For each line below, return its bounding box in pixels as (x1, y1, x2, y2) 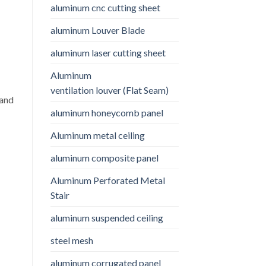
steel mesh (50, 234, 93, 246)
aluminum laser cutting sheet (50, 46, 166, 58)
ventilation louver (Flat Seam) (50, 84, 170, 96)
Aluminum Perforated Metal (50, 174, 165, 186)
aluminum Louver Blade (50, 24, 145, 36)
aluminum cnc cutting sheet (50, 1, 160, 13)
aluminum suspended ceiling (50, 211, 163, 223)
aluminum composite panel (50, 151, 159, 163)
